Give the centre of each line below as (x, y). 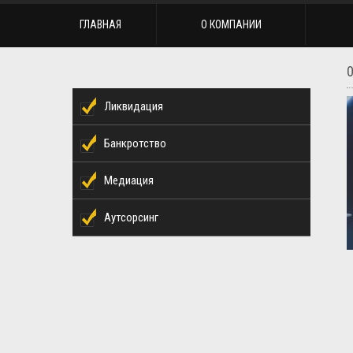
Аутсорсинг (131, 217)
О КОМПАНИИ (231, 24)
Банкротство (135, 143)
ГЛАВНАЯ (100, 24)
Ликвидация (134, 106)
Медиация (129, 180)
